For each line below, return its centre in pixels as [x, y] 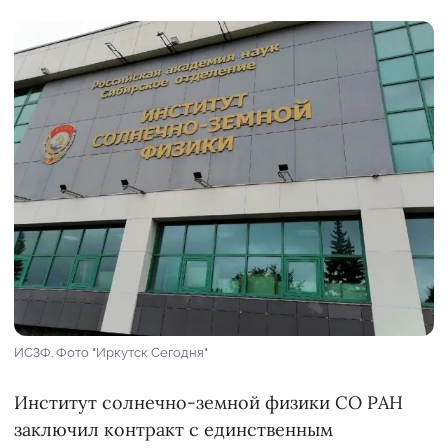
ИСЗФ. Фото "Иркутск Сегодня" [111, 353]
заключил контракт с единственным [173, 430]
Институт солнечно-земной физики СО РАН [208, 403]
